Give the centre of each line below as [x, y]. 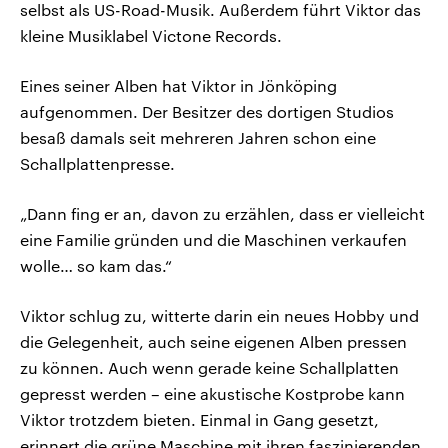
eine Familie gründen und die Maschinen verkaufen [213, 240]
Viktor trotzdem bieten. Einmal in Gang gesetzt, [199, 420]
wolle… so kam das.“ [96, 266]
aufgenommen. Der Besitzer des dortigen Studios [207, 112]
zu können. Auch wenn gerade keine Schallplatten [209, 368]
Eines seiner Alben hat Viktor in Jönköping [178, 86]
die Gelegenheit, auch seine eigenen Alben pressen [213, 342]
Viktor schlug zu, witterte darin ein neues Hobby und [219, 316]
